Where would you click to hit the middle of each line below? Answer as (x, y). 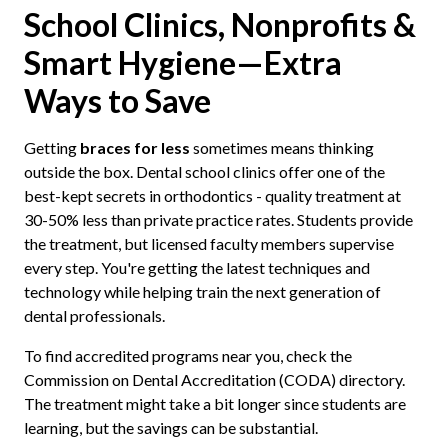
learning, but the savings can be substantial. (170, 427)
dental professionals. (94, 315)
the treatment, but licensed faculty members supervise (208, 243)
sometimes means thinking (281, 147)
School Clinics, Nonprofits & (219, 24)
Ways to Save (117, 100)
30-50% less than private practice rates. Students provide (218, 219)
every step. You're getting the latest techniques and (196, 267)
